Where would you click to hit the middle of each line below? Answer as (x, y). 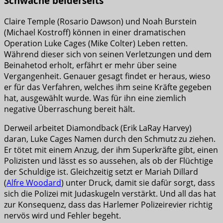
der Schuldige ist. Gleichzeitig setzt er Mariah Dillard (101, 171)
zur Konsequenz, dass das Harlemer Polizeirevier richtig (108, 204)
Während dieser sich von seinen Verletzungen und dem (108, 54)
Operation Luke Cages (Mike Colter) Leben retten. (96, 43)
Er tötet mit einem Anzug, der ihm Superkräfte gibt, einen (111, 150)
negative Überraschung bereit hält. (69, 109)
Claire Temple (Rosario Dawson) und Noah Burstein (100, 21)
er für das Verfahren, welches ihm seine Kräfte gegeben (108, 87)
